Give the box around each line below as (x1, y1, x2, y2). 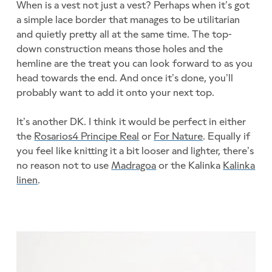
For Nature (154, 130, 203, 143)
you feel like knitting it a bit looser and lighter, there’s (16, 144, 254, 157)
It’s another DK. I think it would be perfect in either (16, 115, 246, 128)
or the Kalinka (156, 159, 223, 172)
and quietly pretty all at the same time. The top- (16, 27, 233, 40)
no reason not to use (16, 159, 112, 172)
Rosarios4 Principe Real (34, 130, 140, 143)
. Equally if (203, 130, 251, 143)
